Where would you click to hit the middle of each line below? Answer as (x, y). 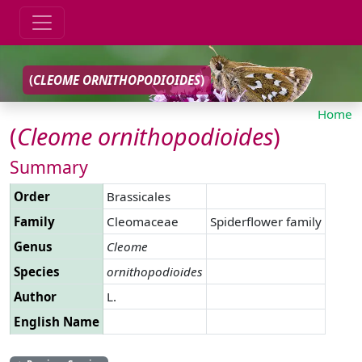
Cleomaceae (143, 221)
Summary (49, 166)
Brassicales (139, 196)
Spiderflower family (266, 221)
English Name (57, 321)
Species (37, 271)
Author (35, 296)
